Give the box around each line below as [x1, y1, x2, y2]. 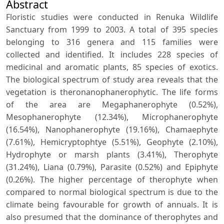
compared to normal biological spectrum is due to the [6, 186, 218, 198]
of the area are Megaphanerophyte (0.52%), [6, 99, 218, 110]
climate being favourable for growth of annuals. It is [6, 199, 218, 210]
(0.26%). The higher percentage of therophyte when [6, 174, 218, 185]
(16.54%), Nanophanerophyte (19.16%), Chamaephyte [6, 124, 218, 135]
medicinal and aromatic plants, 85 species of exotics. [6, 61, 218, 73]
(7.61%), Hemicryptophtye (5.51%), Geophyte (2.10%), [6, 136, 218, 148]
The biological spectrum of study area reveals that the [6, 74, 218, 85]
